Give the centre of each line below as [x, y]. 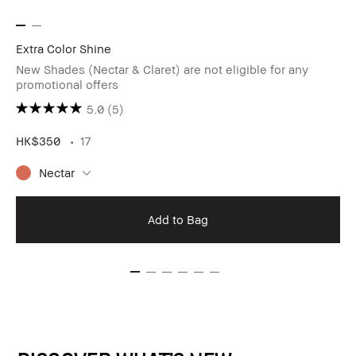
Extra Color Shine [64, 48]
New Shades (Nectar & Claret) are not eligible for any [162, 69]
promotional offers [67, 84]
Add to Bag [178, 219]
